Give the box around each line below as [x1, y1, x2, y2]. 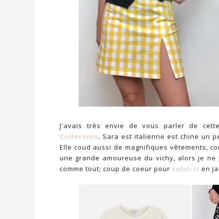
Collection [60, 132, 98, 141]
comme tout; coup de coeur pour [60, 164, 172, 173]
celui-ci [172, 164, 199, 173]
